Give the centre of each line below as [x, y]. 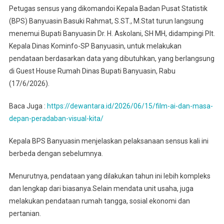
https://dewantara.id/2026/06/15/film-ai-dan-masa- [130, 106]
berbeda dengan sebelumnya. [56, 154]
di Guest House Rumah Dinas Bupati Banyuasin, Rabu [92, 71]
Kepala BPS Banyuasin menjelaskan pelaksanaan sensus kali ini [108, 141]
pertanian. [25, 214]
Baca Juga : [28, 106]
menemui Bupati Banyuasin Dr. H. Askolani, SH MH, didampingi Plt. [112, 34]
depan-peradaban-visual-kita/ [56, 119]
